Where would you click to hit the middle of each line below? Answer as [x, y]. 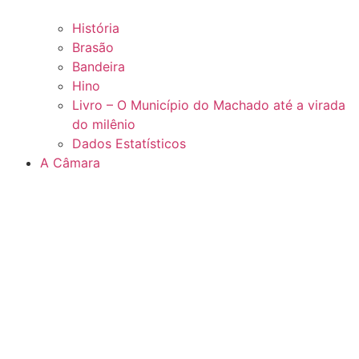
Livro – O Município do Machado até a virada [208, 105]
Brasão [93, 47]
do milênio [103, 124]
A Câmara [70, 162]
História [95, 28]
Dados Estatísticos [129, 143]
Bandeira [98, 66]
